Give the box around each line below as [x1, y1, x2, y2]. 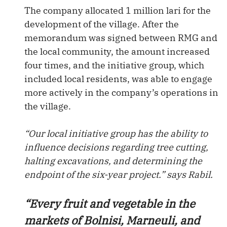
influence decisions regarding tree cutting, [24, 141, 208, 153]
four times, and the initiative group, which [24, 59, 204, 71]
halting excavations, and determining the [24, 155, 202, 167]
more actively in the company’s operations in [24, 87, 218, 98]
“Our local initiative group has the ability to [24, 128, 208, 139]
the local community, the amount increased [24, 46, 210, 57]
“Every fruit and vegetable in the [24, 196, 195, 211]
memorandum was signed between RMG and [24, 32, 217, 44]
